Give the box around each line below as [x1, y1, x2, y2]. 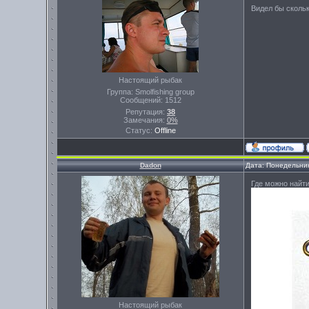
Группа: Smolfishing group [106, 88, 195, 96]
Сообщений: [119, 96, 165, 104]
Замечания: [123, 116, 167, 124]
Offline [154, 126, 176, 134]
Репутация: [126, 108, 167, 116]
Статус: [125, 126, 154, 134]
